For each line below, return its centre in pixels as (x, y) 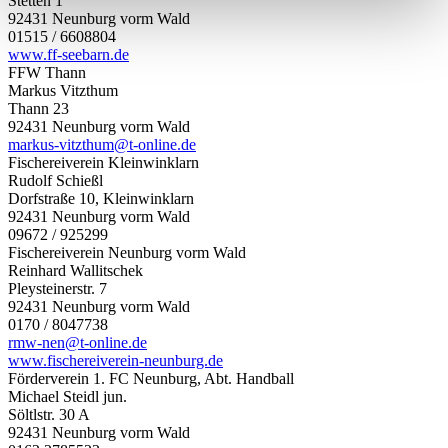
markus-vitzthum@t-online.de (102, 144)
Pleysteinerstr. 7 (57, 288)
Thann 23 (38, 108)
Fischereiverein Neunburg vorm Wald (127, 252)
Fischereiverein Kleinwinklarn (103, 162)
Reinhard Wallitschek (75, 270)
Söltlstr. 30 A (49, 414)
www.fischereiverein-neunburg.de (115, 360)
